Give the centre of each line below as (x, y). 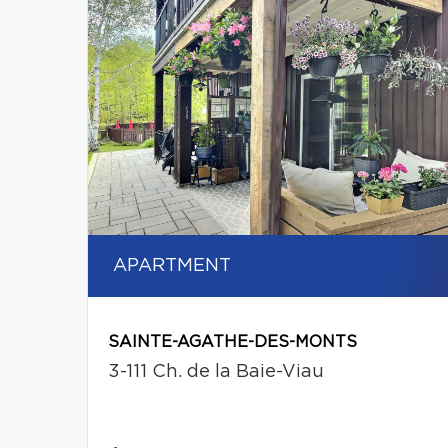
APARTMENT (172, 266)
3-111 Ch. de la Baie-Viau (216, 372)
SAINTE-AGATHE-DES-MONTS (232, 342)
